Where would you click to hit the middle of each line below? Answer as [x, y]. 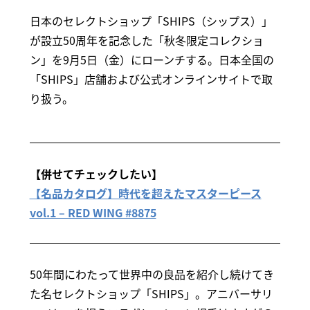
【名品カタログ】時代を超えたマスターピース [145, 193]
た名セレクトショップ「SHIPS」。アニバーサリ [151, 294]
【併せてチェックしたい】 [96, 174]
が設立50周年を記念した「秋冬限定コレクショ [146, 40]
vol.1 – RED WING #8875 [93, 213]
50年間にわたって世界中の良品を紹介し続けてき [152, 274]
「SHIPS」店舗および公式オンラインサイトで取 [151, 79]
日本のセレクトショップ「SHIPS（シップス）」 [151, 21]
